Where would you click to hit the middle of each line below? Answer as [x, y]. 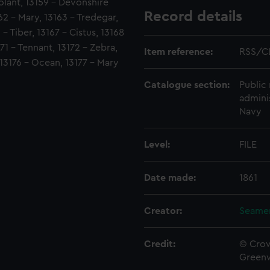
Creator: [163, 211]
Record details [193, 17]
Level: [157, 144]
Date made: [170, 177]
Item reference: [178, 52]
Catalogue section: [187, 85]
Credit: [160, 244]
